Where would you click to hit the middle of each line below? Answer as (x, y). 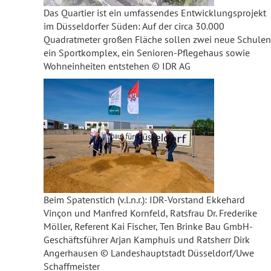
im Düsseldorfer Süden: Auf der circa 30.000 (134, 26)
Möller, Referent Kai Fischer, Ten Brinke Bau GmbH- (148, 226)
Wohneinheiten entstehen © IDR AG (117, 66)
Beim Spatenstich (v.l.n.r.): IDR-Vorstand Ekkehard (144, 200)
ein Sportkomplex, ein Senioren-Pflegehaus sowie (147, 53)
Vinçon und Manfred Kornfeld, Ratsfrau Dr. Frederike (150, 213)
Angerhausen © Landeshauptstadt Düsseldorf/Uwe (149, 253)
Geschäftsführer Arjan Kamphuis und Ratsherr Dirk (147, 240)
